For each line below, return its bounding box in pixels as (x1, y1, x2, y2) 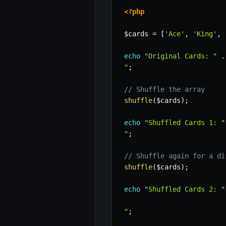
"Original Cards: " (144, 52, 217, 61)
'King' (193, 30, 217, 38)
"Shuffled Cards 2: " (144, 185, 225, 194)
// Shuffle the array (124, 85, 205, 94)
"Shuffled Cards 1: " (144, 119, 225, 127)
